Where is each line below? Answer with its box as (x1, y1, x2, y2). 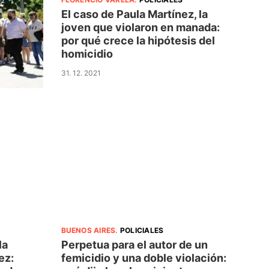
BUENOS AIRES (61, 226, 116, 235)
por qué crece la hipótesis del (61, 34, 215, 47)
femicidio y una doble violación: (61, 252, 226, 265)
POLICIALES (119, 226, 164, 235)
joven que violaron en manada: (61, 20, 220, 34)
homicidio (61, 47, 113, 60)
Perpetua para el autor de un (61, 238, 208, 252)
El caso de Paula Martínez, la (61, 7, 208, 20)
